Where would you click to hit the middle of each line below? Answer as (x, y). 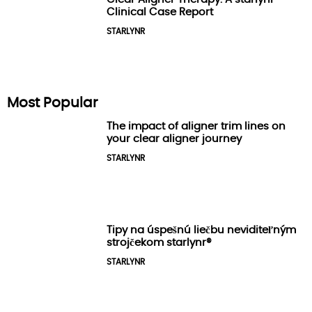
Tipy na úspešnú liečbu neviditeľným (202, 230)
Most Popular (52, 103)
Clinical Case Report (160, 12)
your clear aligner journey (174, 139)
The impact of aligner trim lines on (196, 127)
